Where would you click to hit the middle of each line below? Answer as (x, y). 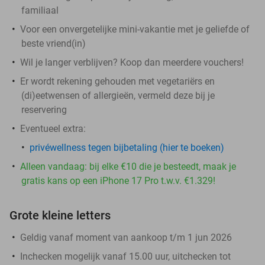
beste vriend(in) (54, 43)
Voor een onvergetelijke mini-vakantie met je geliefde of (135, 29)
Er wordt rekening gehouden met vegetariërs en (117, 81)
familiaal (40, 10)
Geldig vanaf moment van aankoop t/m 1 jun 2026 (126, 237)
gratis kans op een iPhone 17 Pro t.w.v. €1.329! (118, 180)
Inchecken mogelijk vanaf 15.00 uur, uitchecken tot (125, 256)
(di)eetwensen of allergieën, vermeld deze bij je (118, 95)
